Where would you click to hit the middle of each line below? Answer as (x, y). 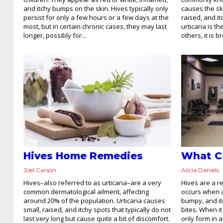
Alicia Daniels (200, 170)
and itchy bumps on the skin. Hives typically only (96, 8)
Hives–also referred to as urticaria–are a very (92, 183)
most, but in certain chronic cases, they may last (95, 26)
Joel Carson (40, 170)
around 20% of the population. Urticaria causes (94, 201)
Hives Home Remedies (83, 156)
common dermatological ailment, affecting (86, 192)
